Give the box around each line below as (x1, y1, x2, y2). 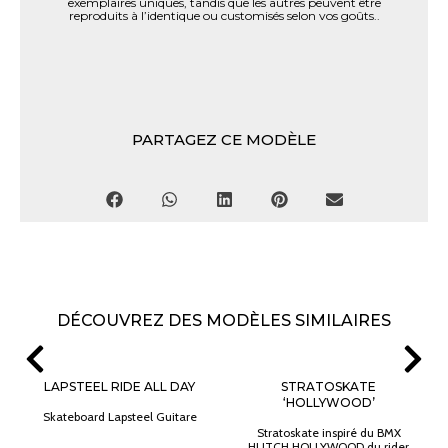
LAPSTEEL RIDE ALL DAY (44, 379, 195, 395)
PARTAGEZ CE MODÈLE (132, 130, 316, 150)
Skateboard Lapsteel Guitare (42, 409, 197, 425)
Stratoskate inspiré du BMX (256, 425, 401, 441)
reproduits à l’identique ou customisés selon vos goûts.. (68, 8, 380, 24)
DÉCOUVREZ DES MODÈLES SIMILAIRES (57, 311, 391, 331)
